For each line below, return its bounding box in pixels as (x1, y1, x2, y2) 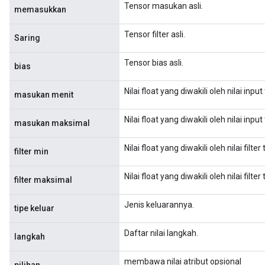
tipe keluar (14, 203, 54, 213)
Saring (14, 33, 40, 43)
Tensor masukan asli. (124, 1, 203, 11)
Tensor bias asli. (124, 58, 183, 67)
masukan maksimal (14, 118, 90, 128)
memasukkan (14, 5, 66, 14)
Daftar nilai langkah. (124, 228, 198, 238)
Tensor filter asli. (124, 30, 185, 39)
